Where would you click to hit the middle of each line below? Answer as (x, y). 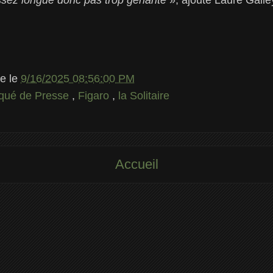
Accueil (136, 165)
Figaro (95, 95)
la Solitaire (144, 95)
